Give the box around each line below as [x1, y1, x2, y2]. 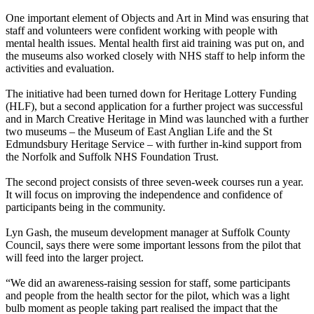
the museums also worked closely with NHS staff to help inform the [6, 50, 305, 62]
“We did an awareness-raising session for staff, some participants [6, 277, 290, 289]
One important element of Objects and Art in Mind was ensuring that [6, 12, 308, 25]
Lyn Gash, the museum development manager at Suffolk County [6, 226, 290, 239]
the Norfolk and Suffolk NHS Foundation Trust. [6, 151, 219, 163]
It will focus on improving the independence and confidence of [6, 189, 282, 201]
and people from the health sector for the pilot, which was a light [6, 289, 289, 302]
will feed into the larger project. [6, 252, 144, 264]
